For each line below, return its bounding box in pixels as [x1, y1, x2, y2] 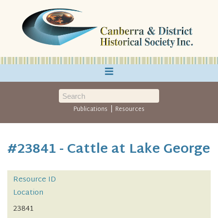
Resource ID [13, 173, 56, 187]
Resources [115, 104, 145, 115]
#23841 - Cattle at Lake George [7, 138, 210, 162]
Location [13, 186, 43, 200]
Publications [73, 104, 108, 115]
